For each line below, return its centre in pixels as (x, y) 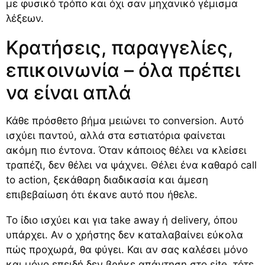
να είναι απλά (69, 92)
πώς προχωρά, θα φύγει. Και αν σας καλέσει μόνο (127, 249)
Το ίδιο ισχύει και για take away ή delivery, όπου (122, 220)
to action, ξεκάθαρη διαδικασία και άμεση (107, 180)
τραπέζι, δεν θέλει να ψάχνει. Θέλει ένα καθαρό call (131, 165)
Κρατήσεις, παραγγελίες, (119, 47)
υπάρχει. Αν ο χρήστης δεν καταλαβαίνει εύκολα (125, 235)
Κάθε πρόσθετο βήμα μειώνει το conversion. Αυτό (125, 120)
